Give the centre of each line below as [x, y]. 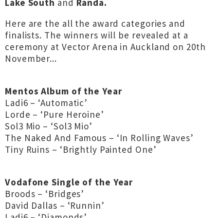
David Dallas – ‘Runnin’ [55, 205]
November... [31, 58]
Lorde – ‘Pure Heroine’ [54, 114]
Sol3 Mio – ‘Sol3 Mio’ [49, 126]
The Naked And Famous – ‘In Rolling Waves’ [99, 138]
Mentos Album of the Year [64, 91]
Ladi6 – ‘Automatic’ [46, 103]
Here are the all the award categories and [95, 23]
